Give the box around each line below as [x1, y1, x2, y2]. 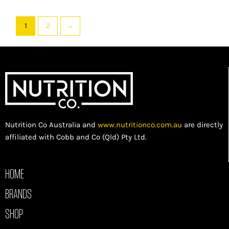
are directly [182, 120, 223, 130]
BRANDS [5, 185, 32, 201]
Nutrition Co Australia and [5, 120, 98, 130]
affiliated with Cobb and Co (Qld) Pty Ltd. [5, 132, 147, 142]
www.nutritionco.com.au [98, 120, 182, 130]
